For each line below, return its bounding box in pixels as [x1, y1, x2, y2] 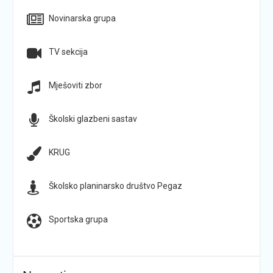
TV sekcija [48, 46, 88, 57]
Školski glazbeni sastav [48, 113, 137, 124]
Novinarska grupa [48, 13, 116, 23]
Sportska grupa [48, 214, 108, 224]
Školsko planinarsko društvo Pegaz [48, 180, 182, 191]
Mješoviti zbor [48, 80, 102, 90]
